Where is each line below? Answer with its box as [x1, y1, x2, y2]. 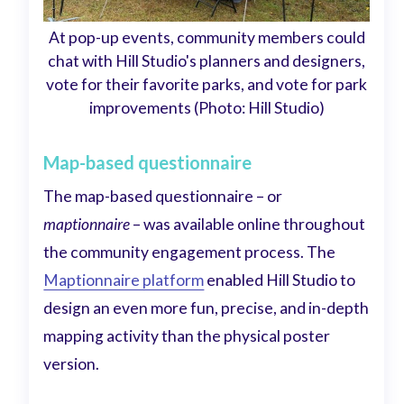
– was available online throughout [130, 215, 366, 234]
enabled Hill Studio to [204, 271, 356, 289]
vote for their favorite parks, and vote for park [46, 74, 367, 94]
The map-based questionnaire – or [43, 187, 283, 206]
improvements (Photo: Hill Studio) [88, 97, 325, 117]
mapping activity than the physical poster [43, 326, 331, 345]
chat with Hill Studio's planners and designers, [48, 50, 365, 70]
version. [43, 354, 103, 373]
